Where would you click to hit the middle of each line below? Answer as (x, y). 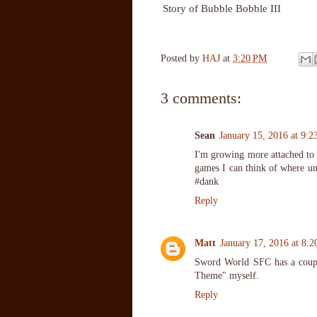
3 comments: (201, 98)
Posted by (181, 59)
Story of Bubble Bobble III (223, 8)
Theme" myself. (227, 276)
